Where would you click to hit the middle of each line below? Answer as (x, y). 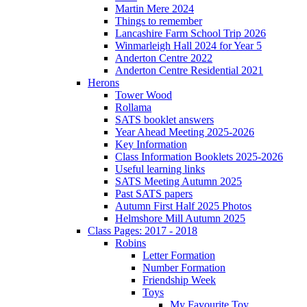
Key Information (151, 144)
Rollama (133, 107)
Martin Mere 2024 (155, 8)
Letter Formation (179, 255)
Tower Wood (144, 95)
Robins (131, 243)
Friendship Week (179, 280)
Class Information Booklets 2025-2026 (199, 156)
